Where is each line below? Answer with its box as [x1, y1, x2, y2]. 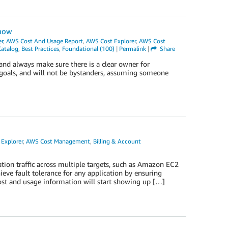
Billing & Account [93, 137, 141, 145]
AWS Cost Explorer [85, 37, 136, 45]
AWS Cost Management [25, 137, 90, 145]
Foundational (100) [62, 45, 115, 52]
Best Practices [21, 45, 59, 52]
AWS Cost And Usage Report [6, 37, 83, 45]
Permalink [119, 45, 146, 52]
